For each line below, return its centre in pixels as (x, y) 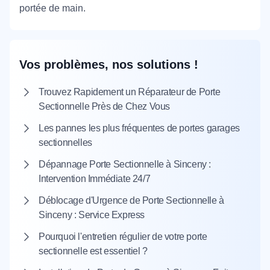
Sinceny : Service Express (92, 215)
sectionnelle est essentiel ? (93, 251)
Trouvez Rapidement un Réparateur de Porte (130, 92)
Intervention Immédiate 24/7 (95, 179)
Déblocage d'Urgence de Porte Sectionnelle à (131, 200)
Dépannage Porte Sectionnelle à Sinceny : (125, 164)
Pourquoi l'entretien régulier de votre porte (123, 237)
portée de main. (52, 8)
